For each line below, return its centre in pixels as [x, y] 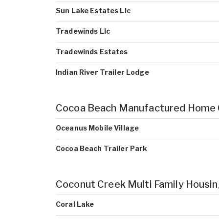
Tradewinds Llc [83, 31]
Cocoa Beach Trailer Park [102, 148]
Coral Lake [75, 204]
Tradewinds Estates [92, 52]
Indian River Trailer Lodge [102, 72]
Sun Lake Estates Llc [93, 11]
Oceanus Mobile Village [98, 128]
